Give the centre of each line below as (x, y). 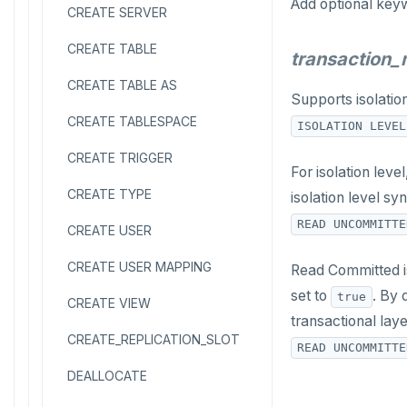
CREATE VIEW (109, 303)
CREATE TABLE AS (122, 85)
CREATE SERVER (117, 12)
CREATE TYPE (109, 194)
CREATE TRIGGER (120, 158)
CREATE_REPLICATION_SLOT (154, 339)
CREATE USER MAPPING (139, 267)
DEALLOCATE (107, 376)
